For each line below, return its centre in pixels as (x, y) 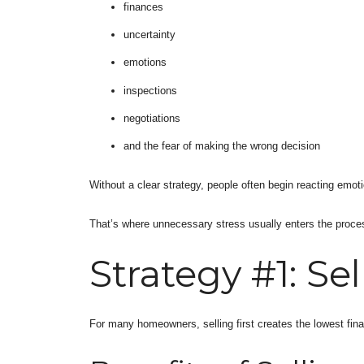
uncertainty (149, 35)
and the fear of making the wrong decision (221, 146)
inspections (150, 90)
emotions (145, 63)
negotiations (152, 119)
